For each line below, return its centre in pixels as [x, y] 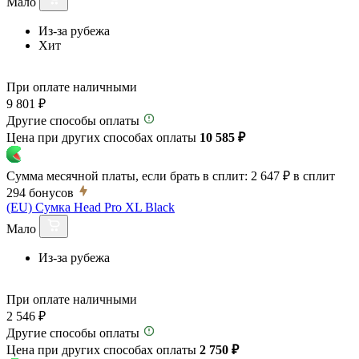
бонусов [51, 192]
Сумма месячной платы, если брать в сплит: [127, 175]
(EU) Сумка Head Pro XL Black [91, 207]
